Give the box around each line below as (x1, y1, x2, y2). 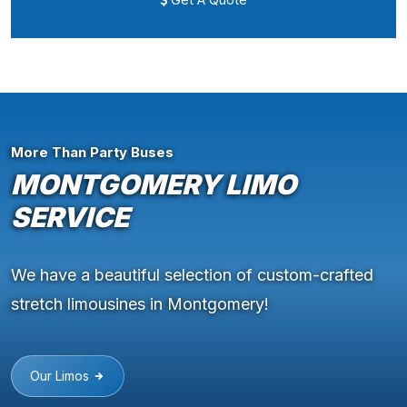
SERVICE (11, 201, 129, 234)
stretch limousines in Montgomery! (11, 294, 269, 314)
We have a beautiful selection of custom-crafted (11, 265, 373, 285)
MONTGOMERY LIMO (11, 168, 296, 202)
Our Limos (30, 368, 93, 384)
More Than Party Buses (11, 144, 174, 162)
